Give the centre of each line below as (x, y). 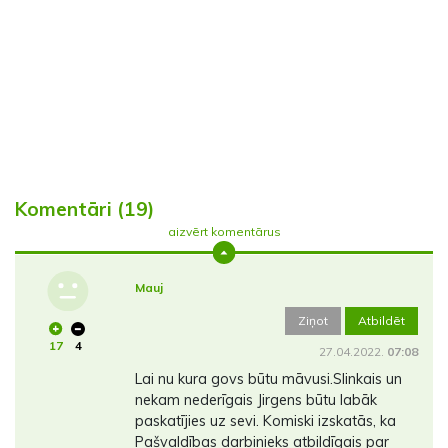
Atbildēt (381, 321)
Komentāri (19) (84, 209)
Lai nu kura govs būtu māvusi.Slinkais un (268, 379)
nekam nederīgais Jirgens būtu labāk (255, 400)
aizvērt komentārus (224, 232)
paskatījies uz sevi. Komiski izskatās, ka (265, 421)
